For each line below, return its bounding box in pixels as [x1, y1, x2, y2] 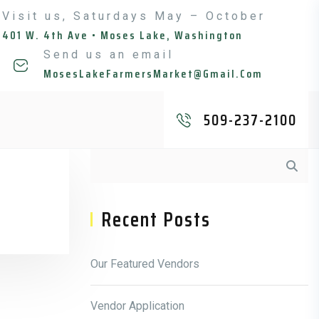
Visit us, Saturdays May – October [2, 9, 266, 23]
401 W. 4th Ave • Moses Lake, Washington [2, 26, 243, 44]
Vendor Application [90, 299, 184, 313]
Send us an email [43, 48, 174, 61]
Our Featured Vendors [90, 257, 199, 271]
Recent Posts [101, 204, 211, 235]
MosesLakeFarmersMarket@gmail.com [43, 65, 263, 83]
